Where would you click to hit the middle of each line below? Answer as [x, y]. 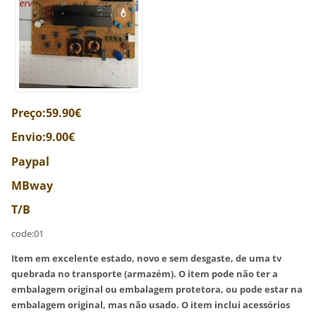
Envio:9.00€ [43, 137]
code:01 [28, 234]
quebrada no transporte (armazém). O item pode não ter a [145, 274]
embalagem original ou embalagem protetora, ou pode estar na [157, 290]
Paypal [31, 161]
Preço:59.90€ [47, 113]
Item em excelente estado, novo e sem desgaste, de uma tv [147, 259]
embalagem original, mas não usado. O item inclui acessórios [151, 305]
